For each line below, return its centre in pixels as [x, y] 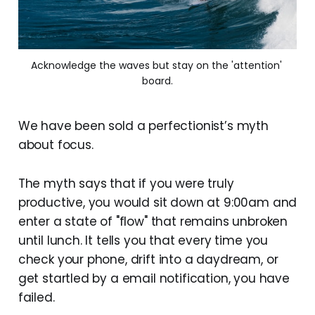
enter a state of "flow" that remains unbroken [153, 222]
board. [157, 81]
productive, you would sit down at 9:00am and [157, 203]
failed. [36, 298]
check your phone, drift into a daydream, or [148, 260]
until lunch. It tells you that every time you [143, 241]
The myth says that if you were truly [126, 184]
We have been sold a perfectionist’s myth [143, 126]
